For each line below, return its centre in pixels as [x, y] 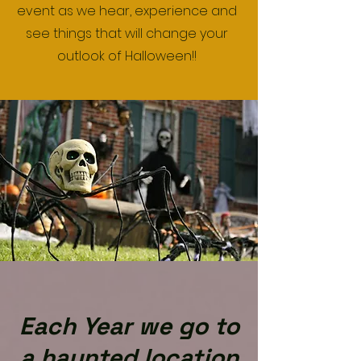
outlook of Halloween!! [127, 56]
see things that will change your [127, 33]
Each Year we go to [129, 326]
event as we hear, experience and [127, 11]
